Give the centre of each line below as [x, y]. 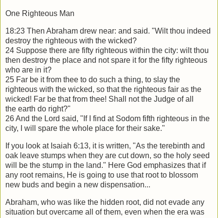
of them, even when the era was [150, 212]
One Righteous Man [40, 14]
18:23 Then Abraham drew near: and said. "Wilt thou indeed [108, 31]
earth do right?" [44, 109]
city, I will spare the [39, 128]
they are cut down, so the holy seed [149, 156]
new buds [23, 185]
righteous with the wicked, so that [63, 90]
